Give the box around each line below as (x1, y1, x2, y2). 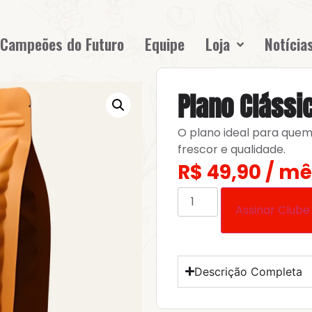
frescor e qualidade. (178, 141, 286, 158)
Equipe (145, 33, 185, 56)
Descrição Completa (194, 264, 303, 279)
